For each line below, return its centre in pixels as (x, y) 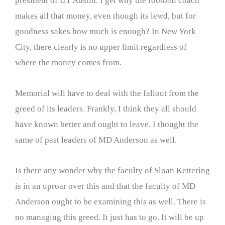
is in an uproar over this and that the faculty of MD (105, 186)
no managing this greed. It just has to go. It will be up (109, 217)
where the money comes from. (68, 63)
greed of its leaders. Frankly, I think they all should (106, 109)
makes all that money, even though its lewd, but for (105, 16)
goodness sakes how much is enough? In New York (105, 32)
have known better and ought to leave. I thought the (107, 124)
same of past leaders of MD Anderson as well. (96, 140)
